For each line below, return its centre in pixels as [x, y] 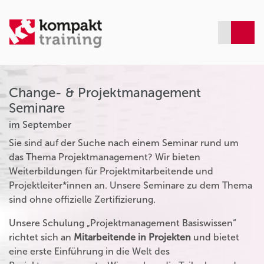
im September [40, 124]
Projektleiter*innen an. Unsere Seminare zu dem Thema [131, 185]
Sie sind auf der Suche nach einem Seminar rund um [124, 143]
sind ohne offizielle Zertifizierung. [82, 199]
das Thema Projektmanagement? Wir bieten [105, 157]
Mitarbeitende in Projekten [132, 237]
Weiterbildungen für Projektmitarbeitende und [111, 171]
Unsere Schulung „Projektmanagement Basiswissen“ [123, 223]
